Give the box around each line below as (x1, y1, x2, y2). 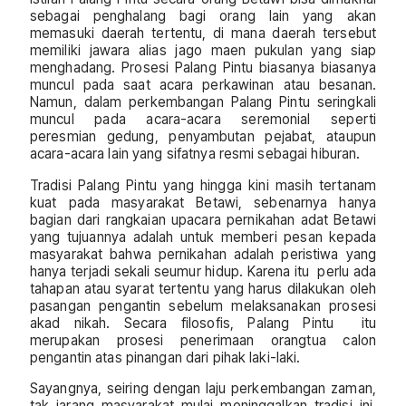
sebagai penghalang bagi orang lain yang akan (30, 7, 376, 25)
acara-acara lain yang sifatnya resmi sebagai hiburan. (30, 145, 361, 163)
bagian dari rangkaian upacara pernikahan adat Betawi (30, 210, 376, 228)
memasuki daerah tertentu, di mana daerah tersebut (30, 24, 376, 43)
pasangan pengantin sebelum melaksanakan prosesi (30, 296, 376, 314)
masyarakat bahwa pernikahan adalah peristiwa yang (30, 245, 376, 263)
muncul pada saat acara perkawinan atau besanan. (30, 76, 376, 94)
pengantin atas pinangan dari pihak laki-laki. (30, 348, 301, 366)
